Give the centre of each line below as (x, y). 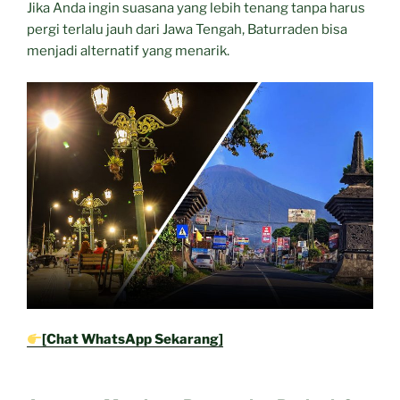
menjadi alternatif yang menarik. (128, 51)
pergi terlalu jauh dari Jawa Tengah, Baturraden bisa (187, 30)
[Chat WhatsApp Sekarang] (133, 340)
